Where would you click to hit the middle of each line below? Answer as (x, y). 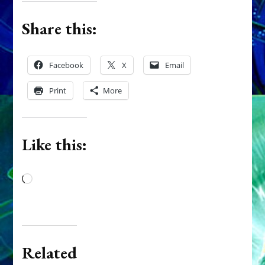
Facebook (67, 65)
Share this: (60, 28)
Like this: (55, 144)
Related (50, 252)
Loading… (56, 179)
